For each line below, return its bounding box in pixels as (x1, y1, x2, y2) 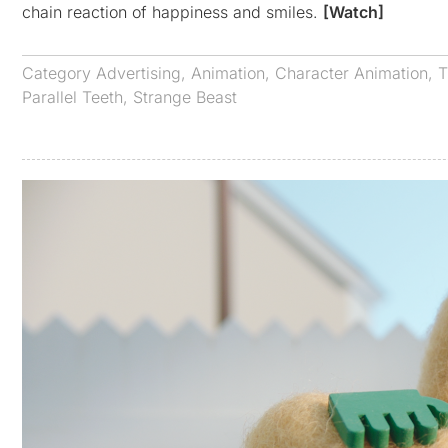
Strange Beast (133, 86, 237, 107)
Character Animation (275, 62, 428, 83)
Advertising (96, 62, 181, 83)
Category (22, 62, 96, 83)
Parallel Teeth (22, 86, 123, 107)
